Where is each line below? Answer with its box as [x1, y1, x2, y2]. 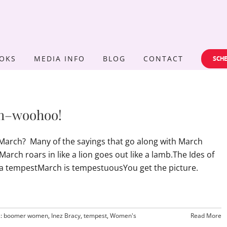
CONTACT [143, 53, 183, 63]
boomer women [4, 211, 48, 220]
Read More [190, 211, 221, 220]
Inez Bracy [51, 211, 81, 220]
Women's [110, 211, 136, 220]
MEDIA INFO [34, 53, 85, 63]
